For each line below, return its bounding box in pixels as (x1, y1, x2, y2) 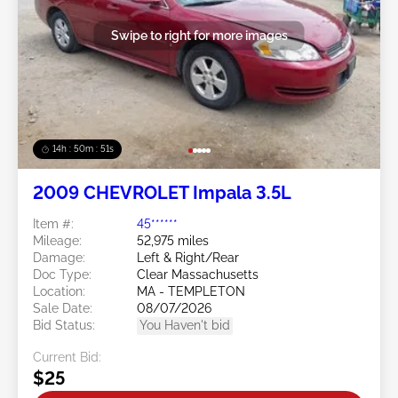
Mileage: (33, 233, 82, 248)
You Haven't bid (139, 317, 230, 332)
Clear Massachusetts (137, 267, 259, 282)
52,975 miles (137, 233, 209, 248)
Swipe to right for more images (110, 28, 288, 43)
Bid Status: (33, 317, 95, 332)
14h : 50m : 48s (52, 143, 115, 154)
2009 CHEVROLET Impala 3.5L (33, 181, 291, 203)
